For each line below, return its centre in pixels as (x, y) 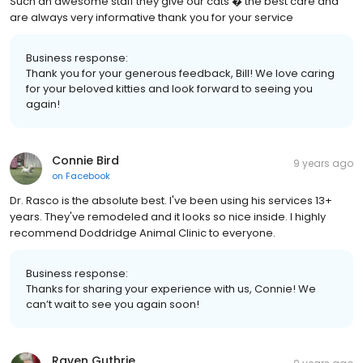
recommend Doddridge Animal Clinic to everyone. (143, 233)
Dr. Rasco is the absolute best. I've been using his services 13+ (171, 201)
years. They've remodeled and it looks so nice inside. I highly (168, 217)
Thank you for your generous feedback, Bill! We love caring (180, 74)
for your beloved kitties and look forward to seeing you (169, 89)
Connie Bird (85, 161)
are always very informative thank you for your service (152, 18)
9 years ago (323, 164)
